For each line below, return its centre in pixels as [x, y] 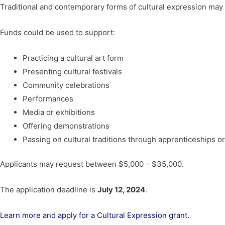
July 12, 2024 [121, 190]
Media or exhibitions [59, 112]
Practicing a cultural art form [73, 58]
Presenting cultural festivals [72, 71]
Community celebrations [66, 85]
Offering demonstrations [66, 126]
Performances [48, 98]
